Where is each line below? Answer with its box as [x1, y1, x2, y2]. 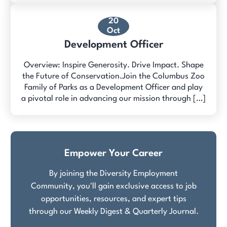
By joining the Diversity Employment [49, 169, 178, 178]
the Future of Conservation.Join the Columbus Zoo [22, 72, 205, 81]
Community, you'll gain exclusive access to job [30, 182, 197, 191]
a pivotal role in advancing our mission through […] [21, 94, 206, 103]
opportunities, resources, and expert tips [41, 195, 186, 203]
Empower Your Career [64, 148, 163, 159]
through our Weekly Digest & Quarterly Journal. [28, 207, 199, 216]
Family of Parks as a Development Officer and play [24, 83, 203, 92]
